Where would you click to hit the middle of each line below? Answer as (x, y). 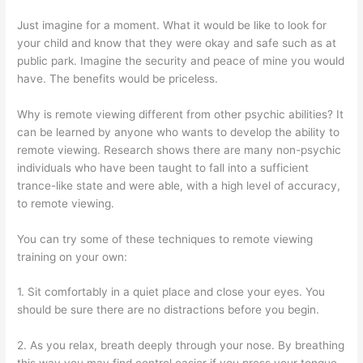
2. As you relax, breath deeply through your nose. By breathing (181, 346)
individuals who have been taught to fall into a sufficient (163, 167)
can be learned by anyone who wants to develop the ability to (179, 132)
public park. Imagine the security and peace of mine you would (181, 60)
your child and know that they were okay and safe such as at (177, 43)
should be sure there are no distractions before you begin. (169, 310)
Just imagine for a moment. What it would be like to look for (172, 25)
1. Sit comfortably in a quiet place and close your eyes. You (171, 292)
